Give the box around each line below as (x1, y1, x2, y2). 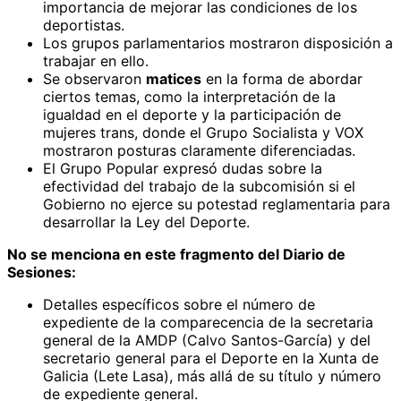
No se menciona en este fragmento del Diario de (7, 244, 346, 263)
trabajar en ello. (43, 51, 149, 70)
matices (146, 69, 201, 88)
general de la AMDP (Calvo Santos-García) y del (43, 330, 371, 349)
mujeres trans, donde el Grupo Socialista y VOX (43, 123, 363, 141)
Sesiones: (7, 262, 76, 281)
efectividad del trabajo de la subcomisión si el (43, 176, 355, 195)
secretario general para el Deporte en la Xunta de (43, 348, 379, 367)
